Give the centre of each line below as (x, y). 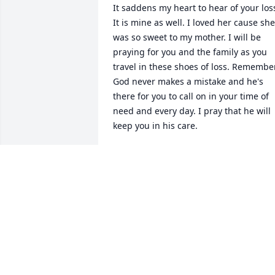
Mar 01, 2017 (140, 166)
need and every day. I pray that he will (192, 111)
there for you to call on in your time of (191, 96)
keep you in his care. (155, 126)
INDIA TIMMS (141, 154)
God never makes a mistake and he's (188, 82)
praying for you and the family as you (190, 52)
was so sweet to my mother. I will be (187, 37)
